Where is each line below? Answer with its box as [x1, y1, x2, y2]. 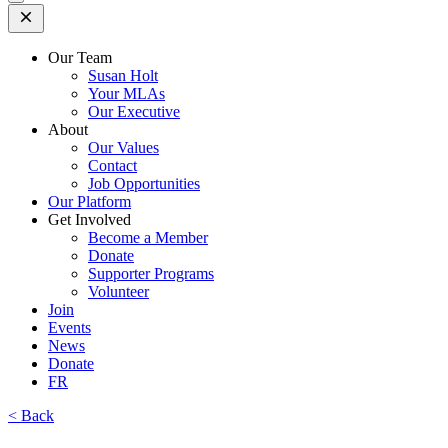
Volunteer [88, 283, 149, 300]
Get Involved [48, 211, 131, 228]
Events [48, 319, 91, 336]
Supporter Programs [88, 265, 214, 282]
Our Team [48, 49, 112, 66]
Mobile [15, 14, 53, 29]
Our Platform [48, 193, 131, 210]
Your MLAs [88, 85, 165, 102]
